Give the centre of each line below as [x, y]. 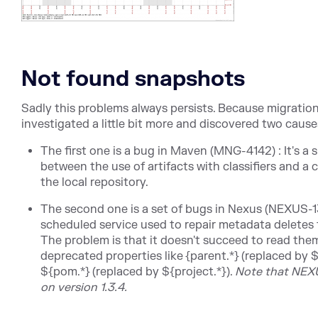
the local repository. [95, 183]
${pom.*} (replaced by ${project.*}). [138, 272]
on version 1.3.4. [84, 288]
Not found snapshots [133, 79]
